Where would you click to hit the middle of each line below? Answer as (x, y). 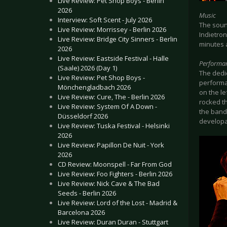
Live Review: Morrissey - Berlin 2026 (112, 29)
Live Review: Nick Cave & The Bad (109, 183)
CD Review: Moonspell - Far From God (115, 164)
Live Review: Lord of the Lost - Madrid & (118, 203)
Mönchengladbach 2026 (94, 87)
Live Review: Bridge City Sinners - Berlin (118, 39)
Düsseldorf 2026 (83, 116)
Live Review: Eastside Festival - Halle (113, 58)
